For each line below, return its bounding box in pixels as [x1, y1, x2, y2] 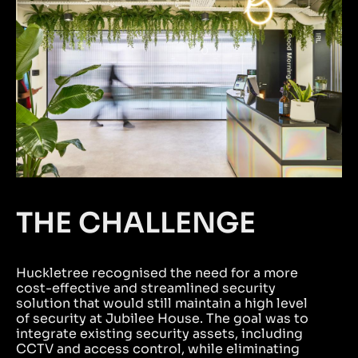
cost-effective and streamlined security [16, 280, 276, 297]
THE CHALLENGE [16, 205, 256, 241]
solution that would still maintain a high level [16, 295, 308, 312]
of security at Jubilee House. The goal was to [16, 310, 308, 328]
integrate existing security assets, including [16, 325, 303, 343]
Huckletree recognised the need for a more [16, 265, 298, 282]
